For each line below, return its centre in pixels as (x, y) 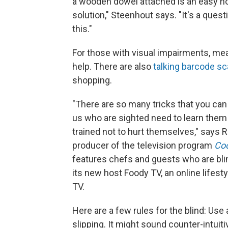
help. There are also (113, 67)
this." (82, 29)
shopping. (92, 80)
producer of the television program (143, 146)
